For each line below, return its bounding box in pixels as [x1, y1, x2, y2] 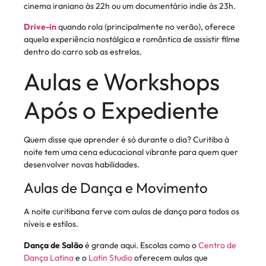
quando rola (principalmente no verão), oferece [56, 21, 235, 33]
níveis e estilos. [24, 218, 78, 230]
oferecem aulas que [134, 252, 208, 263]
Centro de [198, 239, 236, 251]
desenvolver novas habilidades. [24, 159, 140, 170]
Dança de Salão [24, 239, 83, 251]
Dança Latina [24, 252, 74, 263]
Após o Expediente [24, 94, 218, 125]
